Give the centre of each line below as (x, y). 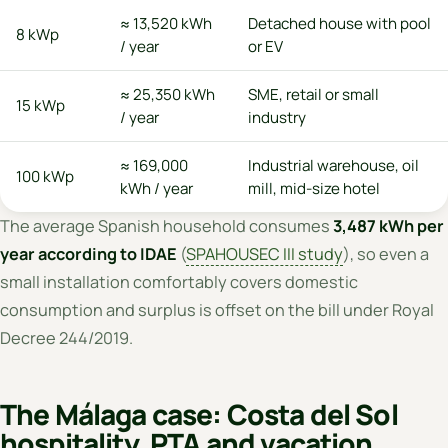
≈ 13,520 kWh (166, 23)
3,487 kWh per (388, 225)
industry (277, 117)
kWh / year (156, 188)
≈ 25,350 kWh (167, 94)
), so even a (386, 253)
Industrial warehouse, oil (333, 165)
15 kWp (40, 105)
